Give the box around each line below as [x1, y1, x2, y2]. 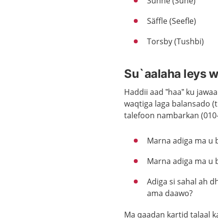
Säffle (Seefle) [147, 16, 197, 26]
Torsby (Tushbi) [147, 36, 204, 47]
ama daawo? [147, 188, 193, 199]
